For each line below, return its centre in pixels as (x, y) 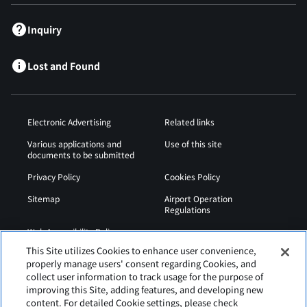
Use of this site (193, 143)
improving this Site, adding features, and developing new (145, 290)
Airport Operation (198, 198)
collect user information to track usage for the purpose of (145, 277)
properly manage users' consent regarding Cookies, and (142, 263)
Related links (189, 121)
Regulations (187, 209)
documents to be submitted (81, 154)
